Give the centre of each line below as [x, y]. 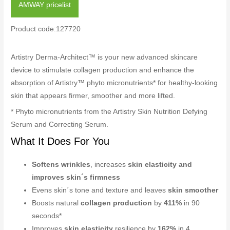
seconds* [49, 216]
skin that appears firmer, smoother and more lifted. [94, 95]
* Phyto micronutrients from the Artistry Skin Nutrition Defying [109, 112]
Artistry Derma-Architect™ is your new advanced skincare [104, 57]
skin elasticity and [160, 165]
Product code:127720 [46, 29]
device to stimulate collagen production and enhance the [103, 70]
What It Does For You [60, 141]
